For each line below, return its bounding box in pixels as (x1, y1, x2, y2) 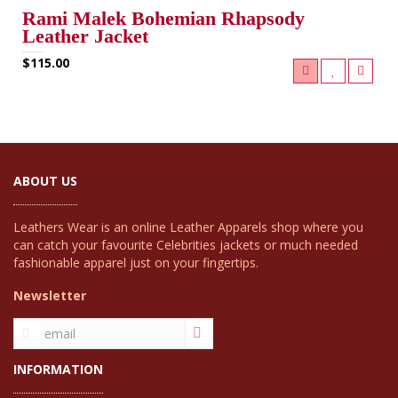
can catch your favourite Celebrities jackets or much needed (13, 236, 358, 253)
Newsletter (13, 287, 86, 304)
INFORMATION (13, 361, 103, 378)
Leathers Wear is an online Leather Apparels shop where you (13, 219, 363, 235)
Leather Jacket (22, 25, 148, 47)
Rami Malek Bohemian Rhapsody (22, 7, 305, 29)
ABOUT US (13, 172, 77, 189)
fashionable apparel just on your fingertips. (13, 254, 259, 271)
